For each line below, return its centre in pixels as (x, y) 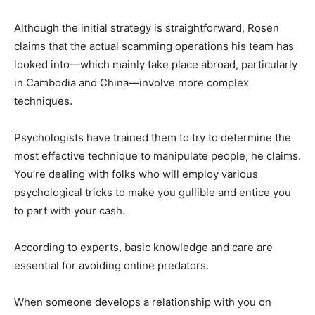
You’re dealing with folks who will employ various (136, 174)
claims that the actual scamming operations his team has (154, 46)
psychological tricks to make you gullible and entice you (153, 193)
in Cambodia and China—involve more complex (131, 83)
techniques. (43, 101)
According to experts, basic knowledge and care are (143, 247)
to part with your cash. (70, 211)
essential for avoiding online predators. (111, 266)
